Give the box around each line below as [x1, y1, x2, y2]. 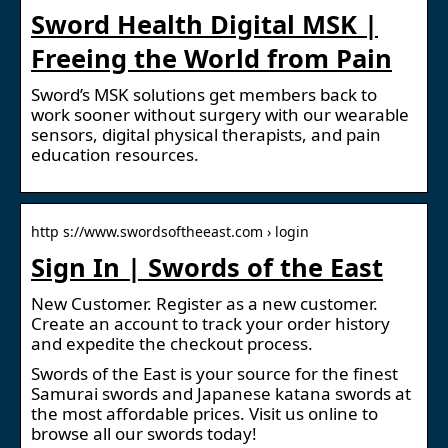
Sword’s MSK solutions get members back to [31, 82, 377, 106]
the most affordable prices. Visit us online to [31, 401, 378, 425]
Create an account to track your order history [31, 311, 390, 335]
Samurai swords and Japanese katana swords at [31, 381, 411, 405]
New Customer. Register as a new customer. [31, 291, 378, 315]
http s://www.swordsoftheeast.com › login [31, 221, 309, 241]
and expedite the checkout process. [31, 331, 313, 355]
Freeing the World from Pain [31, 40, 392, 75]
